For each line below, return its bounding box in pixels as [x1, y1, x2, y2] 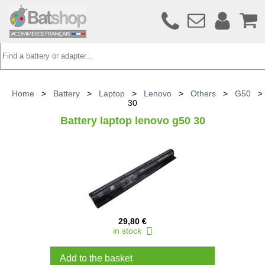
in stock [112, 226, 146, 236]
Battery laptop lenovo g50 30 [60, 115, 205, 127]
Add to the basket [60, 253, 132, 264]
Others [190, 89, 216, 98]
